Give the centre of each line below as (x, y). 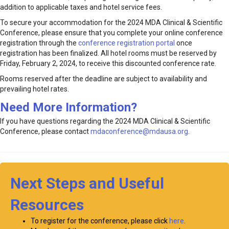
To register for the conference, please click (100, 221)
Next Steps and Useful (87, 184)
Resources (47, 205)
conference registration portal (127, 43)
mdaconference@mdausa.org (139, 132)
